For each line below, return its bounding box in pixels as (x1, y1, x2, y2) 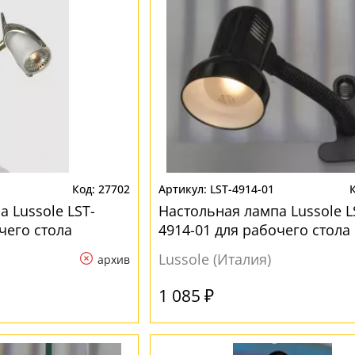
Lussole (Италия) (158, 250, 271, 269)
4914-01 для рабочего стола (158, 220, 350, 239)
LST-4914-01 (209, 181, 274, 197)
